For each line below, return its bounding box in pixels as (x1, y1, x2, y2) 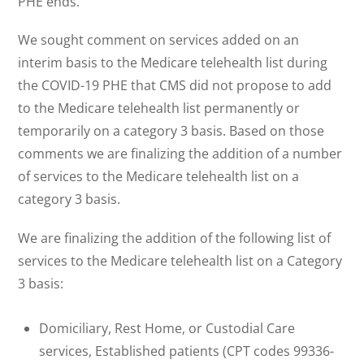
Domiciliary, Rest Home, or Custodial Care (39, 318, 295, 337)
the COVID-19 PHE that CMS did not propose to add (18, 76, 332, 95)
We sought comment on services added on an (18, 31, 300, 50)
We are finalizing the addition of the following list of (18, 228, 331, 247)
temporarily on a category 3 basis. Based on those (18, 122, 325, 141)
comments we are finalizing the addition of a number (18, 145, 343, 163)
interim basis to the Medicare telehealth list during (18, 54, 328, 72)
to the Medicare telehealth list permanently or (18, 99, 301, 118)
